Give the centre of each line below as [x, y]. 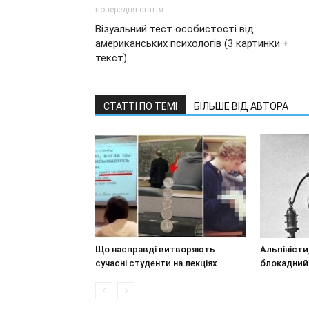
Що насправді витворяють [155, 249]
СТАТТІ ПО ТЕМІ [140, 106]
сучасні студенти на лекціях [156, 263]
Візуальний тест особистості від [175, 29]
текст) [111, 58]
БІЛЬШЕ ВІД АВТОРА [241, 106]
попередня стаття [129, 10]
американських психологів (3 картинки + [192, 43]
